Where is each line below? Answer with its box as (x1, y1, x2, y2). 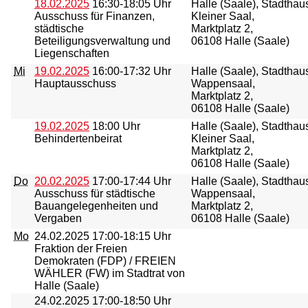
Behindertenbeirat (34, 133, 122, 144)
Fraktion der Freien (34, 243, 127, 254)
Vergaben (34, 212, 82, 224)
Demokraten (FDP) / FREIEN (34, 255, 176, 267)
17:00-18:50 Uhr (89, 295, 171, 307)
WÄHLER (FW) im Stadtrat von (34, 267, 185, 279)
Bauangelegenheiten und (34, 200, 158, 212)
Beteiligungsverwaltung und (34, 35, 170, 47)
